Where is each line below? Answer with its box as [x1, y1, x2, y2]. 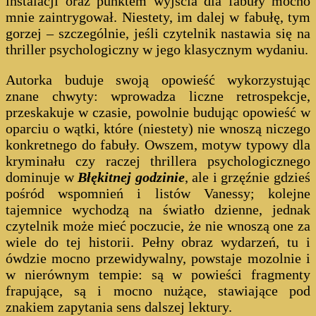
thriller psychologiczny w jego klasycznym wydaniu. [6, 41, 308, 57]
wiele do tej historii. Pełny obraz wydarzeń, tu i [6, 233, 310, 250]
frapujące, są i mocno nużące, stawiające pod [6, 282, 310, 298]
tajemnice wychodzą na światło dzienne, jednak [6, 201, 310, 217]
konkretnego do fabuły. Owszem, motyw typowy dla [6, 136, 310, 152]
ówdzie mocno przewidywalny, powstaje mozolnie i [6, 250, 310, 266]
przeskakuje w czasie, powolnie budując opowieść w [6, 104, 310, 120]
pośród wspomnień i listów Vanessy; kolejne [6, 185, 310, 201]
